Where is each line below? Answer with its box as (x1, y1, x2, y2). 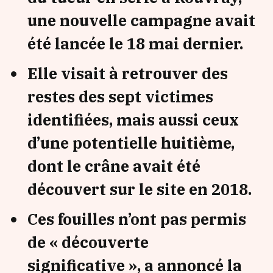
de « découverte (27, 232, 149, 252)
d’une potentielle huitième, (27, 132, 235, 153)
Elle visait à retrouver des (27, 63, 228, 83)
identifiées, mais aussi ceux (27, 109, 239, 130)
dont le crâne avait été (27, 155, 200, 176)
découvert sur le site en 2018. (27, 179, 252, 199)
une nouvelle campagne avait (27, 10, 255, 30)
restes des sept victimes (27, 86, 213, 107)
